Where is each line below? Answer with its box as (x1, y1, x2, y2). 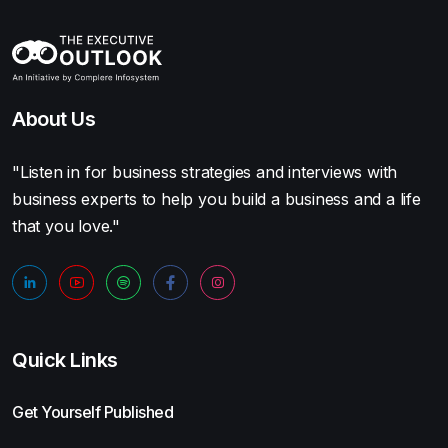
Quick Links (12, 348, 118, 373)
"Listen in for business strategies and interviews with (12, 162, 398, 183)
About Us (12, 107, 95, 132)
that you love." (12, 216, 121, 237)
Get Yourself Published (12, 402, 173, 423)
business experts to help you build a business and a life (12, 189, 421, 210)
